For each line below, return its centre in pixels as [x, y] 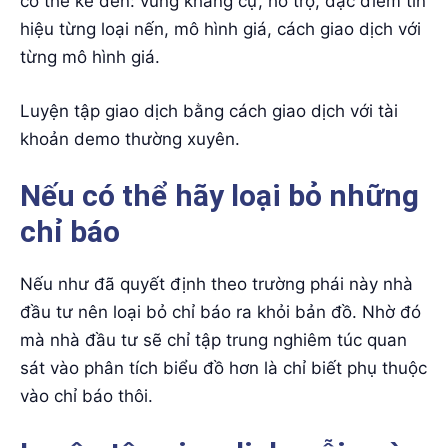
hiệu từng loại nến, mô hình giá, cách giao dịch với [220, 29]
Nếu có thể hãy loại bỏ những [219, 196]
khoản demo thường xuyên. [130, 138]
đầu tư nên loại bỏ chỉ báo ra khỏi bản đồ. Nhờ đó [220, 312]
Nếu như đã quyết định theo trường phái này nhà [216, 284]
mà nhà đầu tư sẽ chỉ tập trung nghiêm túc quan [213, 340]
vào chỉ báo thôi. [86, 396]
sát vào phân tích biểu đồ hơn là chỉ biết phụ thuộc [223, 368]
